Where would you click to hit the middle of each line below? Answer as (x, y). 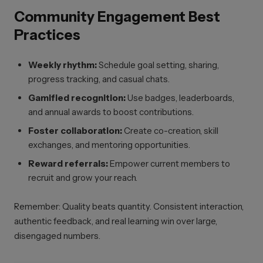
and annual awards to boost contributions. (111, 112)
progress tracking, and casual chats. (99, 79)
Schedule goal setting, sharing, (158, 65)
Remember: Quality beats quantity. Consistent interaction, (129, 206)
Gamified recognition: (77, 98)
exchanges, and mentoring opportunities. (109, 145)
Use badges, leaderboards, (180, 98)
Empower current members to (169, 163)
